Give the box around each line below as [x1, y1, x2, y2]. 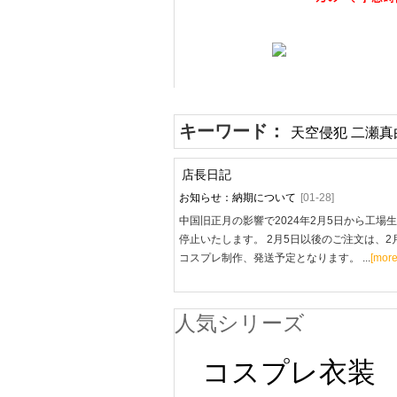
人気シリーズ [175, 311, 305, 335]
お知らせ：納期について [179, 191, 296, 204]
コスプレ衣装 [202, 356, 376, 388]
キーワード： [179, 121, 291, 141]
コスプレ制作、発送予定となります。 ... [179, 252, 370, 264]
